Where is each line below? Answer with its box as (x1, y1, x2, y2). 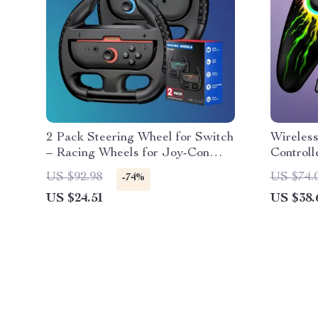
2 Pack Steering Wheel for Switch (46, 131, 234, 144)
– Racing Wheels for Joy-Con (46, 147, 209, 160)
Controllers (46, 163, 108, 175)
